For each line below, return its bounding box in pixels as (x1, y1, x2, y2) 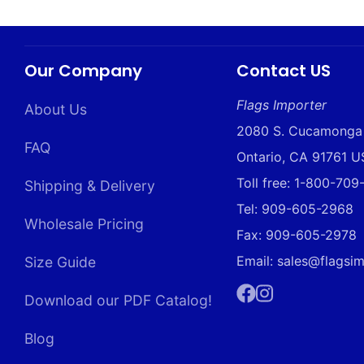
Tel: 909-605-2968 (236, 201, 353, 218)
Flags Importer (236, 97, 327, 114)
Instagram (255, 307, 316, 324)
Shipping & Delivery (24, 177, 155, 195)
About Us (24, 101, 87, 119)
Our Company (24, 59, 142, 83)
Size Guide (24, 253, 96, 271)
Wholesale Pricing (24, 215, 144, 233)
